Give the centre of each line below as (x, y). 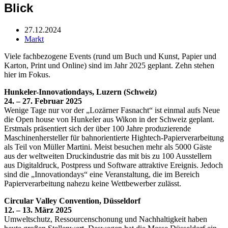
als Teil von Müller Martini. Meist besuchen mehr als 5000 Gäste (108, 147)
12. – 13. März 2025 (38, 210)
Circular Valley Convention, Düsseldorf (72, 201)
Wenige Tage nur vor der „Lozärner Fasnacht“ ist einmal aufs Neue (112, 110)
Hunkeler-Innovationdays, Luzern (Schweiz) (80, 92)
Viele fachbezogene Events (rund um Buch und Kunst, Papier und (110, 56)
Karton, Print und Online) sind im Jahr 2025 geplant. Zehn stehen (109, 65)
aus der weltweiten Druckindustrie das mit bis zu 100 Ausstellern (108, 156)
